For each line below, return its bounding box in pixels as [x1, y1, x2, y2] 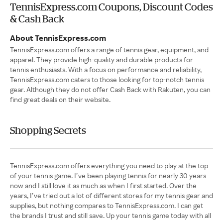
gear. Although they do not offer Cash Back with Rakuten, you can [10, 85, 211, 94]
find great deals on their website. [10, 95, 111, 104]
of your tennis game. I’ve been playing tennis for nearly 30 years [10, 171, 206, 180]
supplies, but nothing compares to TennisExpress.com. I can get [10, 201, 203, 210]
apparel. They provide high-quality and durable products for [10, 55, 193, 64]
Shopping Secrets [10, 124, 86, 136]
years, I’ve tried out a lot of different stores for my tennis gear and [10, 191, 213, 200]
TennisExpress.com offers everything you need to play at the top [10, 161, 208, 170]
